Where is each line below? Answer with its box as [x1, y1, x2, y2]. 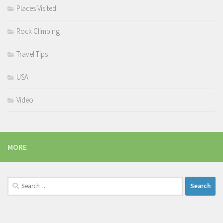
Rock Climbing [16, 26, 60, 36]
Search [7, 177, 28, 187]
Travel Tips [16, 49, 48, 59]
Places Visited [16, 3, 56, 13]
